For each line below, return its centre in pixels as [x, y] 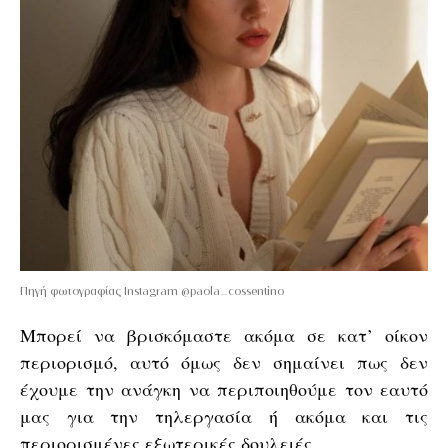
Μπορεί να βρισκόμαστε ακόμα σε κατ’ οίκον [224, 335]
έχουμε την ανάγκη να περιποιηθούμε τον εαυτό [224, 389]
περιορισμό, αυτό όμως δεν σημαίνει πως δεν [224, 362]
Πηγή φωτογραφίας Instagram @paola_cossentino [152, 290]
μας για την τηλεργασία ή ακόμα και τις [224, 416]
